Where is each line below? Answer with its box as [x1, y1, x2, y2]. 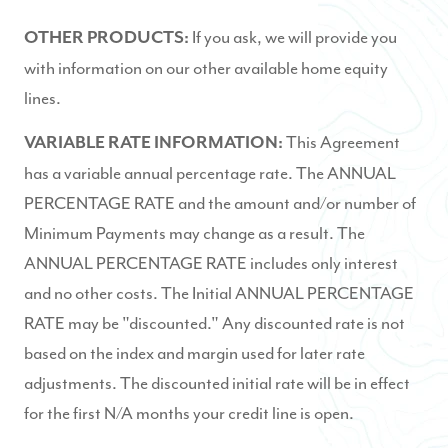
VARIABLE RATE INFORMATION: [24, 133, 286, 153]
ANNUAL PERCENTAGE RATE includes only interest [24, 252, 398, 274]
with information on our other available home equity [24, 57, 388, 79]
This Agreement [286, 131, 400, 153]
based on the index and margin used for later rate [24, 342, 365, 364]
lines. [24, 87, 61, 109]
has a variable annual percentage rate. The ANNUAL [24, 162, 396, 184]
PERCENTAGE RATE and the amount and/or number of [24, 192, 416, 214]
